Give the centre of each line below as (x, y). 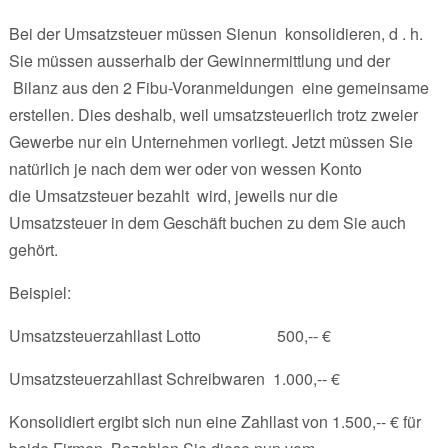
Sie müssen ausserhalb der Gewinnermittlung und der (199, 60)
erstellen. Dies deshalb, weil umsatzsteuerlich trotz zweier (213, 114)
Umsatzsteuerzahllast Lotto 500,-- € (169, 335)
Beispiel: (39, 292)
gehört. (33, 249)
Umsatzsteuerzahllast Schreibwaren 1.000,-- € (174, 378)
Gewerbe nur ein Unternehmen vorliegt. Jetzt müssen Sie (210, 141)
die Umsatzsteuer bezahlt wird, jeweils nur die (173, 195)
